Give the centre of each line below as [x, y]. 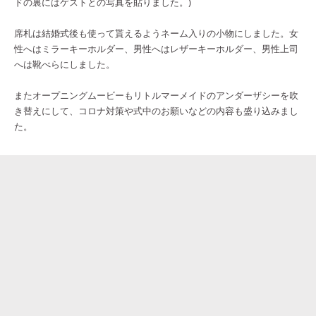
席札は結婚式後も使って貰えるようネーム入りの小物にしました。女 [156, 34]
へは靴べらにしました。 [65, 65]
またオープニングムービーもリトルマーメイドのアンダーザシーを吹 [156, 96]
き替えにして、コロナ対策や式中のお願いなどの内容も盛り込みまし [156, 111]
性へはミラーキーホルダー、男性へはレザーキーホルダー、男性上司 [156, 49]
